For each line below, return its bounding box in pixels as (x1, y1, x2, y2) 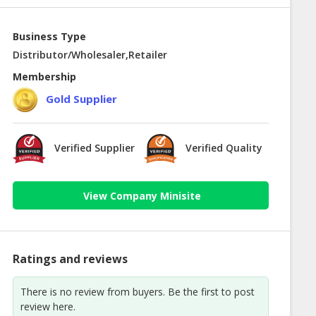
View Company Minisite (83, 188, 202, 202)
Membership (12, 70, 76, 84)
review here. (20, 300, 75, 314)
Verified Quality (186, 141, 263, 155)
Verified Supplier (54, 141, 135, 155)
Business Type (12, 30, 86, 44)
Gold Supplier (45, 91, 117, 106)
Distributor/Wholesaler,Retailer (12, 48, 167, 62)
